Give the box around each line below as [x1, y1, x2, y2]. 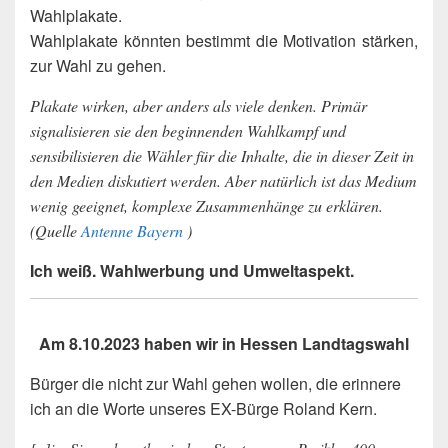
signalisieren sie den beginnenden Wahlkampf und [30, 119, 346, 141]
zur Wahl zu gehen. [30, 53, 166, 77]
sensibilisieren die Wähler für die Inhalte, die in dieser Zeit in [30, 144, 414, 166]
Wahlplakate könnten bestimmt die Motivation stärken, [30, 28, 418, 52]
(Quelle [30, 219, 81, 241]
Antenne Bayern [81, 219, 187, 241]
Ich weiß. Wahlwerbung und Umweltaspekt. [30, 258, 354, 282]
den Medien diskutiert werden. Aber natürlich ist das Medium [30, 169, 417, 191]
